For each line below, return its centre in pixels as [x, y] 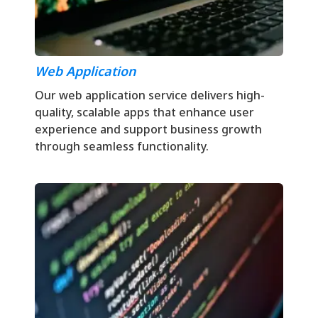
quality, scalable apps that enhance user [144, 112]
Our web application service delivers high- [150, 95]
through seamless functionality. [122, 146]
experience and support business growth [148, 129]
